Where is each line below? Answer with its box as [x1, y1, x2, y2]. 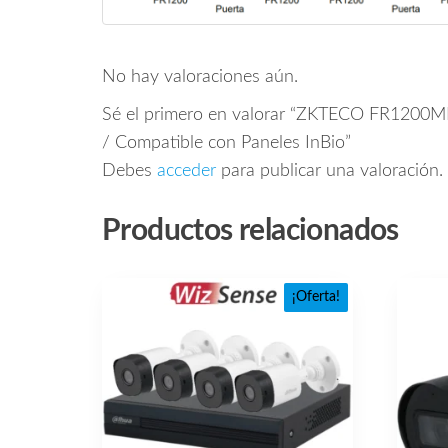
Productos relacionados [102, 216, 399, 247]
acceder [157, 162, 216, 181]
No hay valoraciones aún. [102, 68, 298, 87]
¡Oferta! [292, 290, 341, 305]
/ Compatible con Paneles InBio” [102, 134, 351, 153]
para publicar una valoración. [216, 162, 443, 181]
